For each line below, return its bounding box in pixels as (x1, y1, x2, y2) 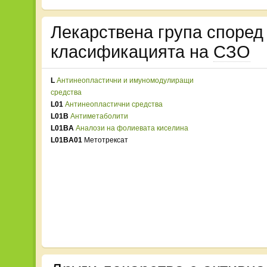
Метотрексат (82, 136, 128, 144)
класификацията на (51, 42, 213, 61)
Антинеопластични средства (65, 100, 163, 108)
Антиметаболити (70, 112, 128, 120)
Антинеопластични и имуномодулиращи (57, 76, 194, 85)
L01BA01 (51, 136, 82, 144)
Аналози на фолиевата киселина (76, 124, 188, 132)
